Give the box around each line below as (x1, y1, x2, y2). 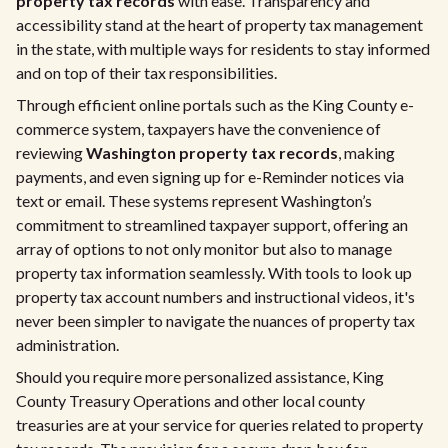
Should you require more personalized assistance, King (16, 367, 384, 386)
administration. (16, 335, 119, 354)
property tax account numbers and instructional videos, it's (16, 287, 415, 306)
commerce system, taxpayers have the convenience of (16, 119, 381, 138)
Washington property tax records (86, 143, 338, 162)
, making (338, 143, 395, 162)
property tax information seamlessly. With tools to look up (16, 263, 412, 282)
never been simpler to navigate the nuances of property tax (16, 311, 415, 330)
